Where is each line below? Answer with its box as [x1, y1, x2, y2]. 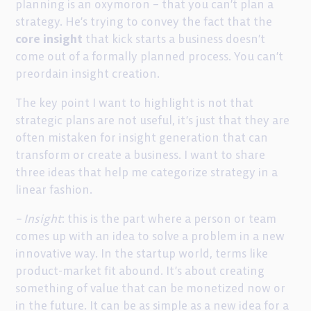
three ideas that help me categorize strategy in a [15, 165, 278, 180]
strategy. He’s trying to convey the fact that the [15, 14, 273, 29]
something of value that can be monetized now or [15, 280, 286, 296]
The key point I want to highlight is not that [15, 95, 254, 110]
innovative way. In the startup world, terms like [15, 246, 269, 261]
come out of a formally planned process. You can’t [15, 49, 284, 64]
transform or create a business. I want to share [15, 147, 266, 162]
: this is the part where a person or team [62, 211, 277, 226]
